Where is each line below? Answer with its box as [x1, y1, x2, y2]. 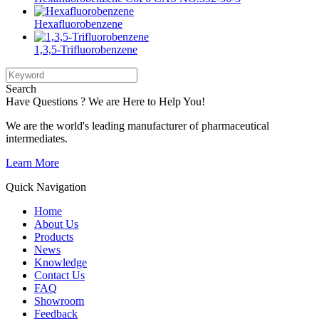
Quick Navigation [6, 180, 86, 193]
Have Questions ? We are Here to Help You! [6, 95, 205, 108]
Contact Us [34, 268, 85, 281]
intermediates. [6, 132, 68, 145]
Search [6, 82, 36, 95]
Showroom [34, 294, 84, 307]
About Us [34, 217, 78, 230]
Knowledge [34, 256, 87, 268]
